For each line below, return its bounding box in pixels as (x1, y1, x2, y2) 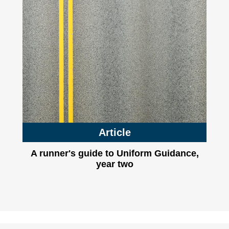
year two (96, 159, 133, 169)
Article (98, 127, 131, 138)
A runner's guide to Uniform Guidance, (30, 148, 199, 158)
